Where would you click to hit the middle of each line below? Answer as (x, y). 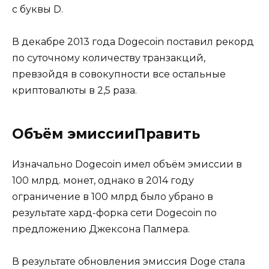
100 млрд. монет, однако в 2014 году (103, 181)
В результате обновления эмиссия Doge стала (128, 262)
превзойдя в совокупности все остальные (119, 74)
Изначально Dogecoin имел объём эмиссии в (127, 165)
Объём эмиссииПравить (106, 134)
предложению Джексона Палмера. (101, 229)
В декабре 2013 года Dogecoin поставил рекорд (133, 42)
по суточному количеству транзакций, (109, 58)
